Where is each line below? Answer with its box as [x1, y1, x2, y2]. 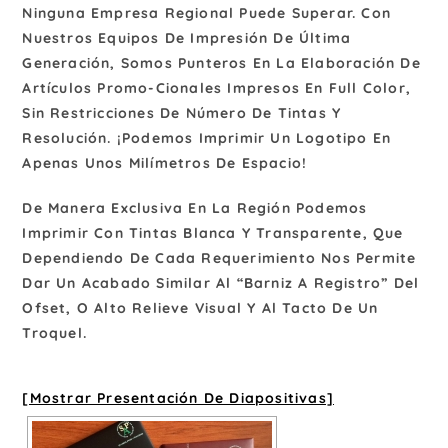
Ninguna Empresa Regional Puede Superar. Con [22, 3, 392, 22]
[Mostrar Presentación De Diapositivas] [22, 388, 335, 407]
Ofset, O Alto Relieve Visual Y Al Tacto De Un [22, 298, 379, 317]
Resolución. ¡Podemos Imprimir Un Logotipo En [22, 128, 392, 147]
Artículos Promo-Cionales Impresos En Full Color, [22, 78, 412, 97]
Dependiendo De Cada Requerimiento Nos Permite [22, 248, 417, 267]
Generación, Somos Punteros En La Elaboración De [22, 53, 421, 72]
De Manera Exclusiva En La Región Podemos [22, 198, 368, 217]
